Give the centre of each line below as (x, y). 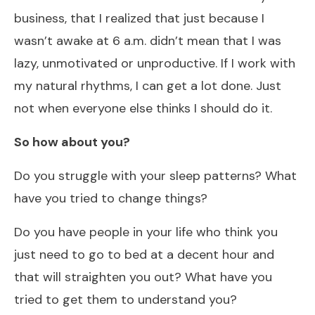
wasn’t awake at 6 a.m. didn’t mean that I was (148, 40)
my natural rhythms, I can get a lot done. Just (148, 85)
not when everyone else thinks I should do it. (143, 108)
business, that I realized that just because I (139, 18)
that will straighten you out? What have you (143, 277)
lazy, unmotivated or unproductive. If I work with (155, 63)
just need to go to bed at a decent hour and (144, 254)
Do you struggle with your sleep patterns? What (155, 175)
